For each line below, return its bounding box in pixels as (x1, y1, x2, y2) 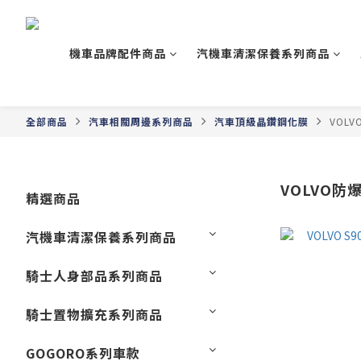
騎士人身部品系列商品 (26, 266, 163, 285)
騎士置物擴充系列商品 (26, 305, 163, 324)
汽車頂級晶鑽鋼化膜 (214, 114, 309, 128)
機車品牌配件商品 (68, 45, 166, 61)
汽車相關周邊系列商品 (89, 114, 193, 128)
